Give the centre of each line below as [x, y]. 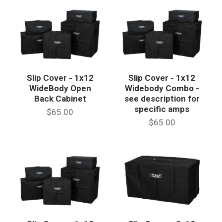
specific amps [162, 109]
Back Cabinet [60, 98]
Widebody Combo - [162, 88]
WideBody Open [60, 88]
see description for [162, 98]
